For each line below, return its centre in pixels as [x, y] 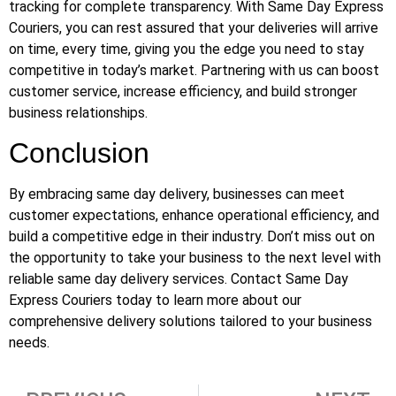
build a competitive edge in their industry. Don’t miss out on [192, 237]
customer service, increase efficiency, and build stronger [183, 91]
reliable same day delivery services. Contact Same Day [179, 279]
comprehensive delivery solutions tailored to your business [190, 322]
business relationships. [78, 112]
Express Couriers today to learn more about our [155, 301]
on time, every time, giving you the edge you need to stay [187, 49]
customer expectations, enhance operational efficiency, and [194, 216]
